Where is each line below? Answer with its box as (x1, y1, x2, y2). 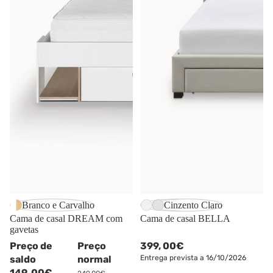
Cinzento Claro (164, 199, 222, 210)
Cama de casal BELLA (140, 213, 230, 224)
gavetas (10, 224, 38, 235)
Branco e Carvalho (22, 199, 94, 210)
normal (77, 253, 113, 266)
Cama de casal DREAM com (10, 213, 122, 224)
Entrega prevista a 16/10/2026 (140, 253, 246, 263)
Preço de (10, 240, 52, 252)
